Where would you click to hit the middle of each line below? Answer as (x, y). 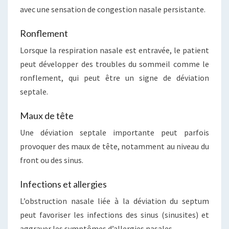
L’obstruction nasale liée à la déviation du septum (114, 201)
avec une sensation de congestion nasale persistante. (113, 9)
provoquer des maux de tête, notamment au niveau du (114, 146)
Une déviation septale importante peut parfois (114, 132)
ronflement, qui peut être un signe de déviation (114, 78)
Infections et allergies (63, 184)
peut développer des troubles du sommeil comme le (114, 64)
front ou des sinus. (52, 160)
